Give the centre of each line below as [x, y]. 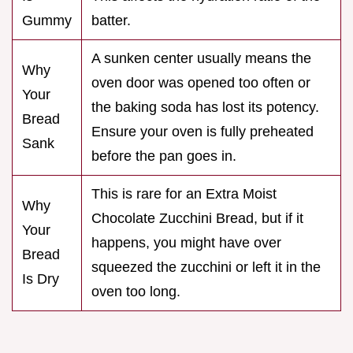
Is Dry [41, 279]
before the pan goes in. [164, 156]
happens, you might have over [186, 243]
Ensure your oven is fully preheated [203, 132]
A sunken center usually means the [201, 59]
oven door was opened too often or [201, 83]
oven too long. [136, 292]
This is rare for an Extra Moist [184, 194]
